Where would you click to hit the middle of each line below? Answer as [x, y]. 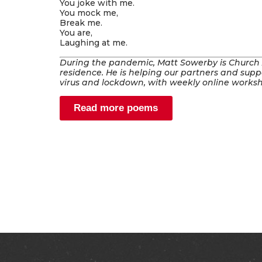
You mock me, [89, 13]
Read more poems [116, 108]
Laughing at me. [94, 43]
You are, [76, 33]
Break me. [81, 23]
